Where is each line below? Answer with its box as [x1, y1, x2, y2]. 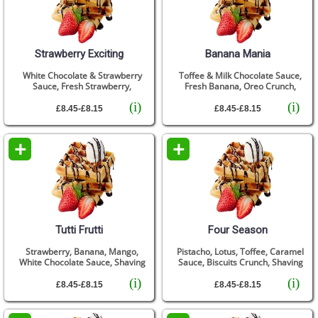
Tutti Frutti [55, 223, 104, 236]
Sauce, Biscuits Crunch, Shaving [177, 256, 303, 268]
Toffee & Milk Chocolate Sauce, [179, 70, 302, 82]
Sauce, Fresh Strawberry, [33, 80, 132, 93]
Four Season [207, 223, 268, 236]
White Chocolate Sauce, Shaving [18, 256, 146, 268]
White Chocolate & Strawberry [22, 70, 142, 82]
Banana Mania [204, 48, 270, 61]
